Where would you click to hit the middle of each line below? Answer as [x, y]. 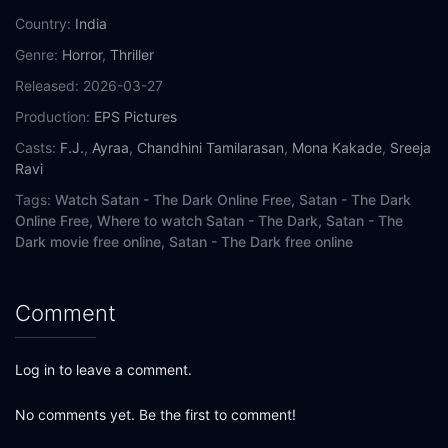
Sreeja [410, 148]
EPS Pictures [135, 117]
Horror [82, 55]
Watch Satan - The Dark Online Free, [175, 200]
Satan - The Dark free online [261, 242]
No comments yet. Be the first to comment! [155, 415]
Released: [47, 86]
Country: [43, 24]
